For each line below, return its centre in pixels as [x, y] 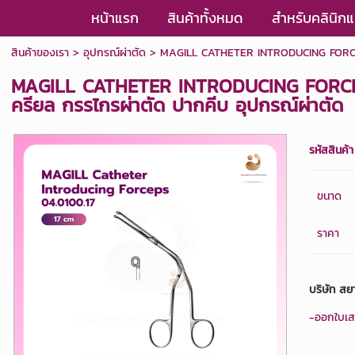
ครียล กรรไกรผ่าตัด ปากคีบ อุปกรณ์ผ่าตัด [177, 105]
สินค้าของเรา [40, 53]
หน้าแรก [115, 18]
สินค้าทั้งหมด [205, 18]
